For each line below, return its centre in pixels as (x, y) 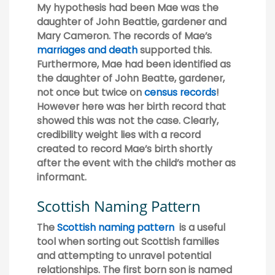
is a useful (200, 228)
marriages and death (87, 50)
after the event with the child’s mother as (136, 163)
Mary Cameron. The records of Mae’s (124, 36)
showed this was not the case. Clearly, (128, 120)
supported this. (175, 50)
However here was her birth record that (131, 106)
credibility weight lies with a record (119, 134)
